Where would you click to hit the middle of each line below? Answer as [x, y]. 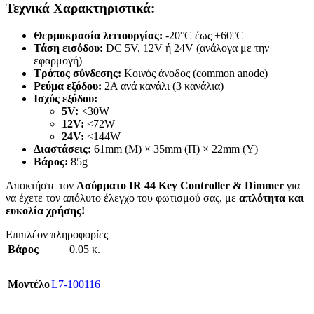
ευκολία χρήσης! [45, 211]
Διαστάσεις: [62, 149]
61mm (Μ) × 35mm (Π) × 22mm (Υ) [175, 149]
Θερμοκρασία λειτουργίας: [98, 36]
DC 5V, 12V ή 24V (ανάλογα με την [186, 48]
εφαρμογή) [58, 61]
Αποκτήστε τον [41, 186]
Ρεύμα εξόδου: [68, 86]
